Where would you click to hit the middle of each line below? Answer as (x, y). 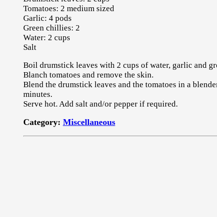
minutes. (38, 94)
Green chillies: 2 (51, 28)
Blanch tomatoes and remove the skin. (88, 75)
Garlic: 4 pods (47, 18)
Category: (43, 122)
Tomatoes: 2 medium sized (69, 8)
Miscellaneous (89, 122)
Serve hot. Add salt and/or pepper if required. (100, 104)
